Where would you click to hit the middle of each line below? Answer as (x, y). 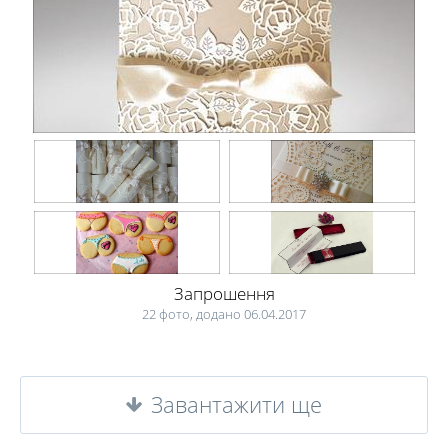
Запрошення (224, 293)
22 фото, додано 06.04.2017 (224, 314)
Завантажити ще (236, 404)
